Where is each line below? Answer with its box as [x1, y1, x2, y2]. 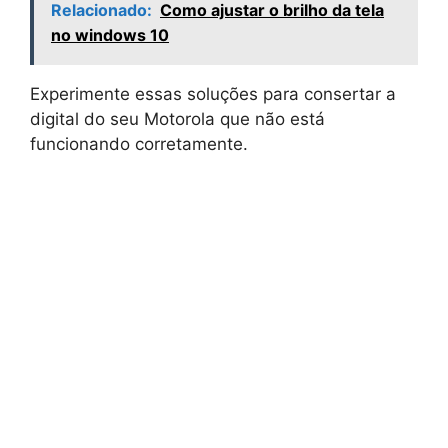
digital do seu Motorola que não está [30, 109, 325, 130]
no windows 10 [51, 25, 169, 46]
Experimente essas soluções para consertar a [30, 84, 396, 105]
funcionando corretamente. [30, 134, 248, 155]
